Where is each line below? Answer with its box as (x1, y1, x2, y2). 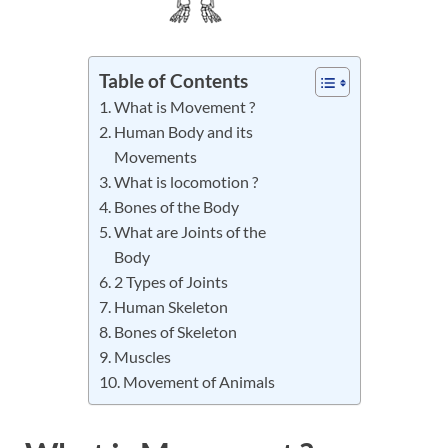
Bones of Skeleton (113, 322, 237, 342)
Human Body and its (113, 122, 253, 142)
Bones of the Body (113, 197, 242, 217)
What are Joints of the (113, 222, 266, 242)
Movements (113, 147, 197, 167)
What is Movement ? (113, 97, 258, 117)
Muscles (113, 347, 171, 367)
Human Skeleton (113, 297, 228, 317)
